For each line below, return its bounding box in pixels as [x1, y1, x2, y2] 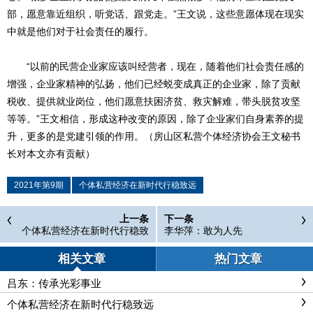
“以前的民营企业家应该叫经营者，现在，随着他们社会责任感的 [7, 60, 304, 72]
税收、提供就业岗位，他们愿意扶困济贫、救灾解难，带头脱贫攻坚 [7, 95, 300, 107]
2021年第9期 [14, 180, 64, 190]
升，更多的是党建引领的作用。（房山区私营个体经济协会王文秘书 [7, 130, 300, 142]
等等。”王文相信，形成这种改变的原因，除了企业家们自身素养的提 [7, 112, 304, 124]
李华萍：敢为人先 [164, 224, 242, 236]
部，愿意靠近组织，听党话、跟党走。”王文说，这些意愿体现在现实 [7, 8, 304, 20]
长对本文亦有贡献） [7, 147, 95, 159]
